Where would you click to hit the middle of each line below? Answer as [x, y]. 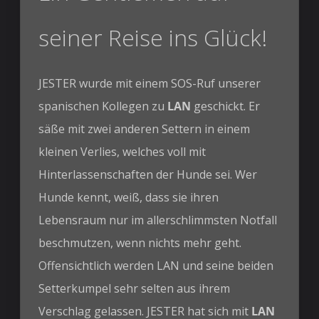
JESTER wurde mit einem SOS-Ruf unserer [150, 83]
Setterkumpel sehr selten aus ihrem [135, 288]
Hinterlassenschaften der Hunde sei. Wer [148, 174]
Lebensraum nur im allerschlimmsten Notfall [158, 220]
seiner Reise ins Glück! [153, 37]
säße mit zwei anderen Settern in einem [145, 129]
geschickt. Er [226, 106]
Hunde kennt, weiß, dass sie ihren [129, 197]
